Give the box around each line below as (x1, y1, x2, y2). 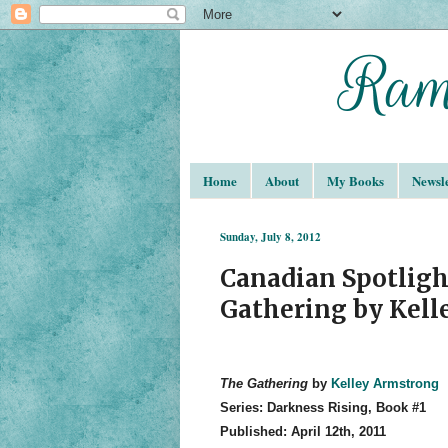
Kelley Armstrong (330, 376, 439, 392)
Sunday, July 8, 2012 (219, 228, 321, 245)
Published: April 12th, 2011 (219, 424, 386, 440)
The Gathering (219, 376, 312, 392)
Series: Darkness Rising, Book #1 (219, 400, 426, 416)
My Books (326, 170, 384, 190)
